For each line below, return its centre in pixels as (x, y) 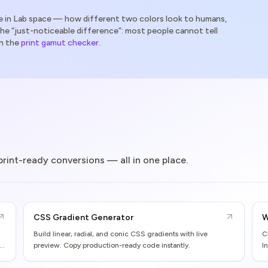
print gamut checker (60, 43)
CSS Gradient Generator (83, 217)
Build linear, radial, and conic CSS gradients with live (121, 234)
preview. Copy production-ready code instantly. (112, 245)
